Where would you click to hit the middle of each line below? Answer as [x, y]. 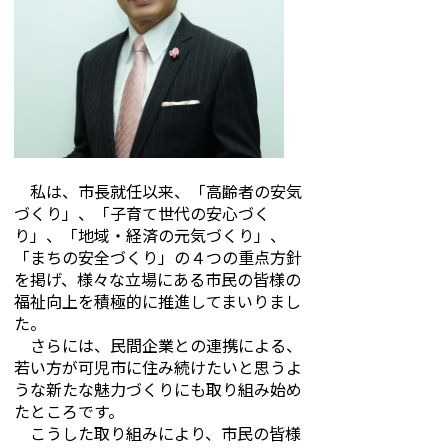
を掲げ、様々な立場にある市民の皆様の [157, 279]
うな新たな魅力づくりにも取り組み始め [158, 389]
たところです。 [69, 411]
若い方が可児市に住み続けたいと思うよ [158, 367]
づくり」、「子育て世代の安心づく [142, 213]
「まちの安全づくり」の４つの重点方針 [158, 257]
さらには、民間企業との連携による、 [158, 345]
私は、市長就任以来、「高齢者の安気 [158, 191]
